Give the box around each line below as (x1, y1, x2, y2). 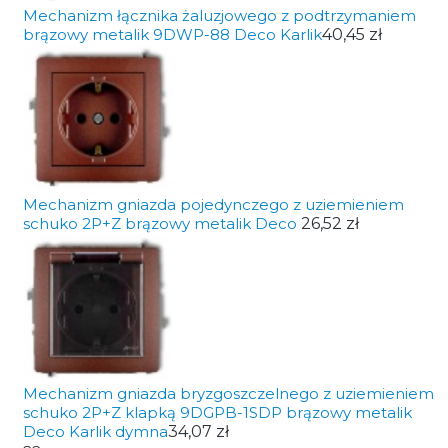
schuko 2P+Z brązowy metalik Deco (22, 214, 301, 233)
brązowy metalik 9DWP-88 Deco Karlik (22, 25, 322, 44)
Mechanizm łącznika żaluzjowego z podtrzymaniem (22, 6, 416, 25)
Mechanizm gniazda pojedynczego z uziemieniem (22, 195, 404, 214)
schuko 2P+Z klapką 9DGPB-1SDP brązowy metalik (22, 403, 412, 422)
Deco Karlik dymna (22, 422, 168, 441)
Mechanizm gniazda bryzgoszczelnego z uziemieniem (22, 384, 434, 403)
